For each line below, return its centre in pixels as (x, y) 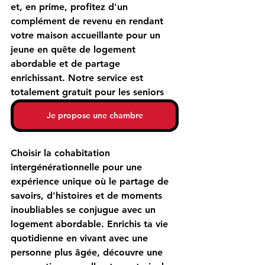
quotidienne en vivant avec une (81, 238)
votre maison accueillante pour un (87, 35)
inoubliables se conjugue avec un (85, 209)
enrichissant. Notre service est (78, 77)
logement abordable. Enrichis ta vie (91, 224)
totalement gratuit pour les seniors (87, 92)
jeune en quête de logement (75, 49)
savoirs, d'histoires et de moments (88, 195)
